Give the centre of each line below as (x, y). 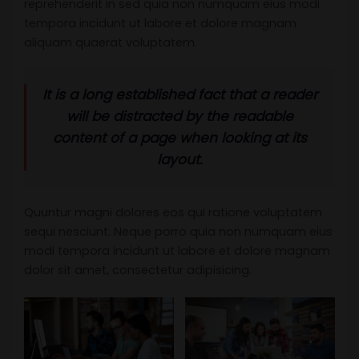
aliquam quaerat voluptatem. (111, 42)
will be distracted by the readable (179, 116)
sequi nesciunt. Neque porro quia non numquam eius (178, 231)
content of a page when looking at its (179, 137)
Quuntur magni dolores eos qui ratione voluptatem (173, 212)
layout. (179, 159)
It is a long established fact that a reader (179, 94)
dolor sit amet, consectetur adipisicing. (138, 270)
